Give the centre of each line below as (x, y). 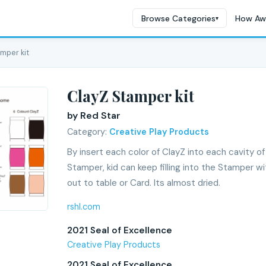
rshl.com (84, 207)
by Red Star (94, 115)
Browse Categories (178, 18)
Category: (88, 132)
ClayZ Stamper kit (131, 96)
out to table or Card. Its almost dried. (144, 183)
